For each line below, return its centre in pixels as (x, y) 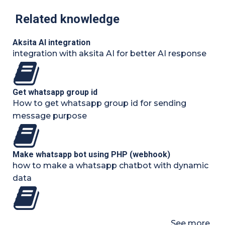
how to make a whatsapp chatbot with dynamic (110, 165)
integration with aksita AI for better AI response (109, 53)
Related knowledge (67, 19)
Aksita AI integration (51, 42)
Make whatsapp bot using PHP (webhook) (91, 154)
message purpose (50, 116)
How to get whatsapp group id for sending (99, 103)
